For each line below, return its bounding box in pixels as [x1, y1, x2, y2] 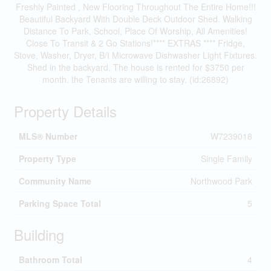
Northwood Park [190, 175, 252, 187]
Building [13, 224, 64, 245]
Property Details [13, 100, 117, 122]
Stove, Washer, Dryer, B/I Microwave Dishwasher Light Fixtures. [14, 49, 257, 61]
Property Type [18, 152, 76, 165]
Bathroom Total [18, 253, 82, 266]
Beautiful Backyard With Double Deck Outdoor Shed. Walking [19, 13, 252, 25]
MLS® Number [18, 130, 77, 142]
